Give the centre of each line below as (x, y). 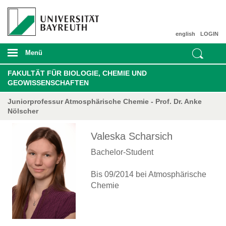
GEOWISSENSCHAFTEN (48, 82)
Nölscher (23, 111)
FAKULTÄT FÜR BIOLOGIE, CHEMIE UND (77, 73)
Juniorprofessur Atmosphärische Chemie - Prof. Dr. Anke (105, 101)
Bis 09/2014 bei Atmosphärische (149, 174)
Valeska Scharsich (132, 136)
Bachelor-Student (122, 152)
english (185, 34)
